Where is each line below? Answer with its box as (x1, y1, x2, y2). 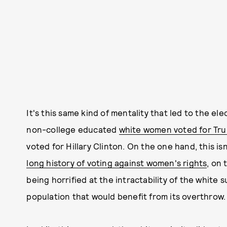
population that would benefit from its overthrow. (26, 191, 226, 201)
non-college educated (26, 124, 119, 134)
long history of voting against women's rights (26, 158, 207, 168)
